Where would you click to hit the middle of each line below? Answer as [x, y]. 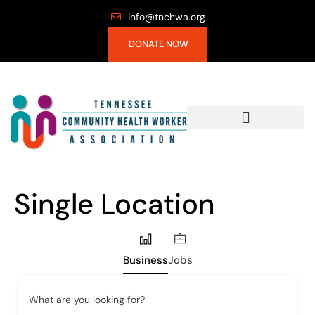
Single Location [115, 204]
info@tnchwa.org [167, 17]
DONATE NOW [158, 44]
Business [145, 260]
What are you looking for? [87, 299]
